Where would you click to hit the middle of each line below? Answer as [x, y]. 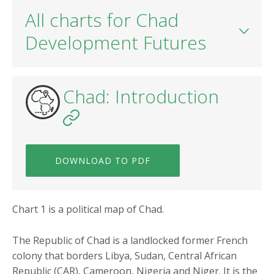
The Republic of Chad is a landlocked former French [130, 241]
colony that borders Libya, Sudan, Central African [124, 256]
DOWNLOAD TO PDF [103, 161]
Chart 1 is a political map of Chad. [88, 209]
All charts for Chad [102, 20]
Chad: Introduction [141, 97]
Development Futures [116, 42]
